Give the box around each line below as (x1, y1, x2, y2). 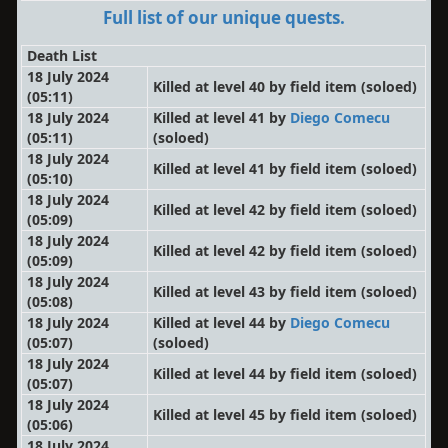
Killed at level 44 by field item (153, 364, 362, 383)
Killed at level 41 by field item (153, 159, 362, 178)
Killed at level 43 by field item (153, 282, 362, 301)
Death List (27, 46, 98, 65)
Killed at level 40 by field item (153, 77, 362, 96)
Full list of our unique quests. (102, 6, 345, 29)
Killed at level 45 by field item (153, 405, 362, 424)
